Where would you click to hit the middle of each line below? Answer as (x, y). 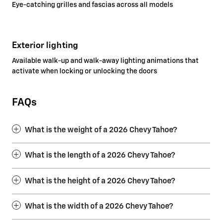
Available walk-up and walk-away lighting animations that (105, 61)
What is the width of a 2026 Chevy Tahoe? (99, 207)
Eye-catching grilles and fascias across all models (92, 5)
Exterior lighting (45, 45)
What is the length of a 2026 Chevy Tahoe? (100, 156)
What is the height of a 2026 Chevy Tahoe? (100, 181)
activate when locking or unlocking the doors (84, 72)
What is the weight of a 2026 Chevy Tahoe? (101, 130)
